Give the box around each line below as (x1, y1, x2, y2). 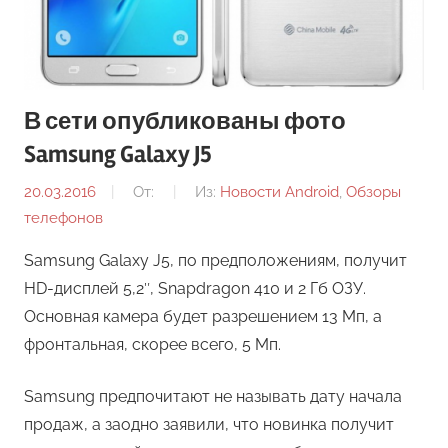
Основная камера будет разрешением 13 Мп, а (24, 306, 382, 326)
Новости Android (220, 182, 339, 201)
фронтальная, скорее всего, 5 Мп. (24, 334, 281, 354)
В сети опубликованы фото (24, 107, 346, 137)
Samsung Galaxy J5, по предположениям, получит (24, 250, 407, 270)
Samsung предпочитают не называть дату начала (24, 386, 402, 406)
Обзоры (346, 182, 401, 201)
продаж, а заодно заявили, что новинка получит (24, 414, 394, 434)
